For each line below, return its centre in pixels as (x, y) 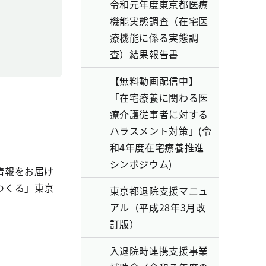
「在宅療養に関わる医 (159, 97)
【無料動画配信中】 (154, 81)
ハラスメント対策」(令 (161, 131)
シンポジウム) (141, 164)
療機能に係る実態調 (154, 37)
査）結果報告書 (144, 54)
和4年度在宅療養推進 (157, 147)
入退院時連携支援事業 (159, 251)
